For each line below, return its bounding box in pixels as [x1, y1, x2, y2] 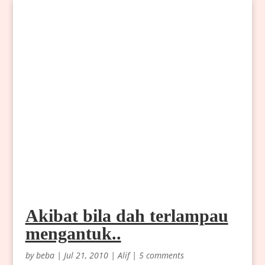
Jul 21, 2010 [63, 250, 108, 261]
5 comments [138, 250, 184, 261]
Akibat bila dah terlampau [25, 206, 228, 226]
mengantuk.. [25, 224, 121, 244]
